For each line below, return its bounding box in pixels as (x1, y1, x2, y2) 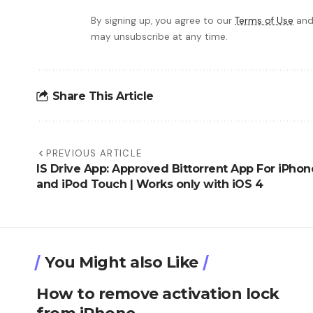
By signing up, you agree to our (91, 15, 235, 27)
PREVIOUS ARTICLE (46, 147, 143, 160)
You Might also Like (45, 253, 198, 272)
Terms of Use (235, 15, 293, 27)
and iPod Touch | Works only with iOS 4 (36, 177, 263, 191)
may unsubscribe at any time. (91, 31, 228, 43)
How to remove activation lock (36, 284, 279, 304)
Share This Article (52, 89, 154, 103)
